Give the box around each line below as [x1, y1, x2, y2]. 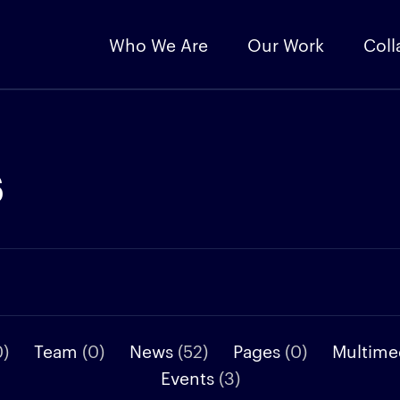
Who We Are [109, 32, 208, 55]
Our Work [247, 32, 324, 55]
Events [160, 365, 219, 388]
